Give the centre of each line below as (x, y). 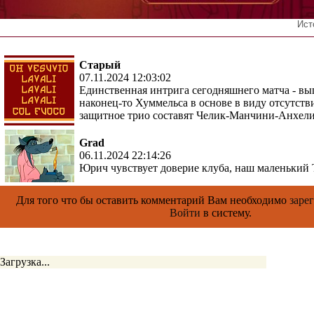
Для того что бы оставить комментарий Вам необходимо (153, 200)
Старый (100, 65)
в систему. (226, 213)
